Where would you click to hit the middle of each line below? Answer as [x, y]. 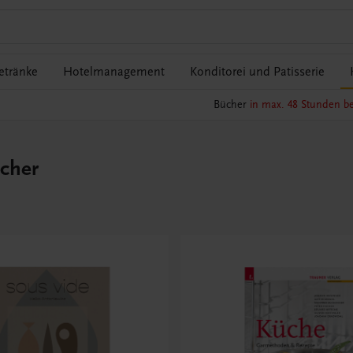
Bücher [231, 105]
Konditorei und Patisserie [257, 72]
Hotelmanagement [114, 72]
